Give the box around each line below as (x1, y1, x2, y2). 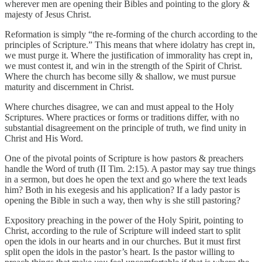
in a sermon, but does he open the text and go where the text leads (5, 174, 247, 184)
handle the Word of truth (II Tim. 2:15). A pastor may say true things (5, 163, 256, 174)
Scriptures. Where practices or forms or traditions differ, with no (5, 112, 239, 122)
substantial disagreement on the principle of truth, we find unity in (5, 122, 246, 133)
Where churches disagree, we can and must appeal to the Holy (5, 101, 234, 112)
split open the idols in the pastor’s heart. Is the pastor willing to (5, 246, 235, 257)
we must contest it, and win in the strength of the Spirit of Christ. (5, 60, 242, 71)
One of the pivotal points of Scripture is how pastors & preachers (5, 153, 243, 163)
